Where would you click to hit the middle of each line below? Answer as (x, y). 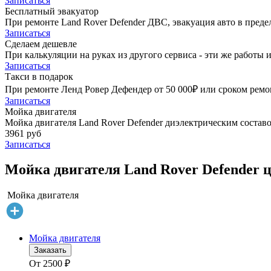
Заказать (50, 250)
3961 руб (23, 133)
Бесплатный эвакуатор (52, 11)
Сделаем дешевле (41, 44)
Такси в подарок (39, 76)
